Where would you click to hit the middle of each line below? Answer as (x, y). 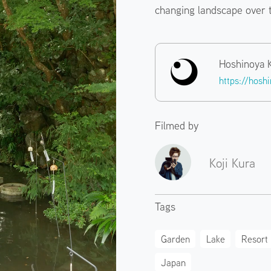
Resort (254, 239)
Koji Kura (233, 162)
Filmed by (177, 125)
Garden (175, 239)
